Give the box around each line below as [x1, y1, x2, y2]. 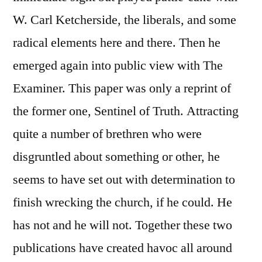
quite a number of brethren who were [13, 126, 202, 143]
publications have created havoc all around [13, 240, 232, 257]
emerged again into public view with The [13, 57, 223, 74]
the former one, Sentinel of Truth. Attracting [13, 103, 239, 120]
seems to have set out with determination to [13, 171, 235, 188]
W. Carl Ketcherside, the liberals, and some [13, 12, 236, 29]
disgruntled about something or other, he [13, 149, 220, 166]
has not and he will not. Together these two [13, 217, 232, 234]
